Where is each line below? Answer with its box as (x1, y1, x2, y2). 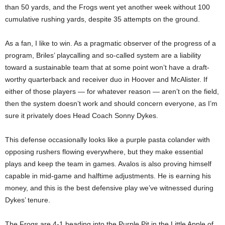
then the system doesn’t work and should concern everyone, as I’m (5, 99, 217, 107)
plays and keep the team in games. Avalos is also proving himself (5, 159, 211, 168)
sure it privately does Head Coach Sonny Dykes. (5, 111, 158, 120)
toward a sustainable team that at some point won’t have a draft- (5, 63, 209, 71)
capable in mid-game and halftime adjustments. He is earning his (5, 171, 211, 180)
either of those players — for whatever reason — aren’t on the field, (5, 87, 219, 95)
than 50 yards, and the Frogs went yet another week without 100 (5, 3, 210, 11)
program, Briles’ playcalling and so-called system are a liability (5, 51, 201, 59)
